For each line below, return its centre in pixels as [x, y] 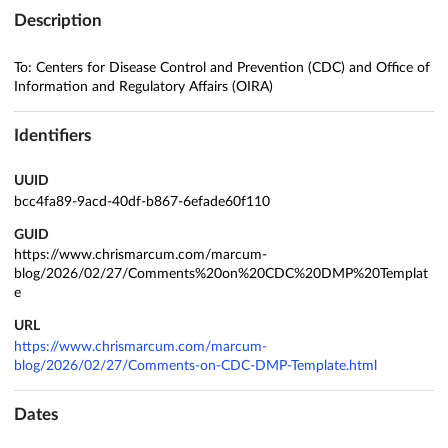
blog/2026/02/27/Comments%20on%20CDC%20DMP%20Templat [221, 274]
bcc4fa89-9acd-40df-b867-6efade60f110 [142, 201]
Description [58, 21]
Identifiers [52, 135]
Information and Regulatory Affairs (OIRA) [143, 87]
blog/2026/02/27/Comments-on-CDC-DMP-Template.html [195, 366]
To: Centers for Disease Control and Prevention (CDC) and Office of [222, 68]
